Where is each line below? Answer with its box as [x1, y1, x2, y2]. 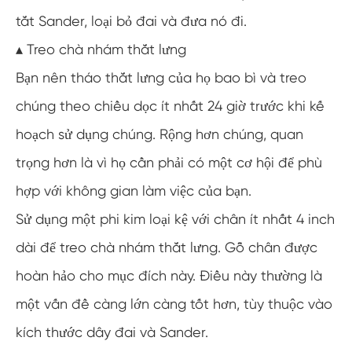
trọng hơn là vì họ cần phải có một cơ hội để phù [16, 154, 322, 170]
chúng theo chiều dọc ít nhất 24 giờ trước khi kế [16, 97, 324, 114]
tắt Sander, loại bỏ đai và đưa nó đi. [16, 13, 247, 29]
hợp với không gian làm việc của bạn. [16, 182, 251, 199]
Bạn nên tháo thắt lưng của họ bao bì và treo [16, 69, 306, 86]
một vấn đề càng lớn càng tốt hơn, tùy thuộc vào [16, 295, 332, 312]
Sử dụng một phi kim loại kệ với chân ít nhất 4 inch [16, 211, 335, 227]
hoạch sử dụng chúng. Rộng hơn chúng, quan [16, 126, 303, 142]
